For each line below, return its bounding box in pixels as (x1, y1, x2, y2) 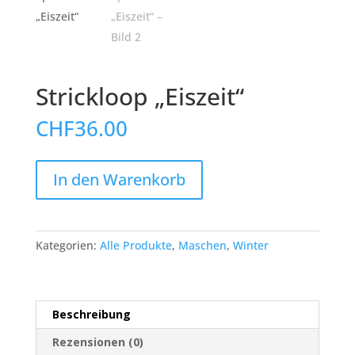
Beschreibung (52, 306, 131, 322)
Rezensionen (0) (52, 334, 143, 349)
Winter (232, 237, 269, 253)
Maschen (177, 237, 227, 253)
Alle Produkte (99, 237, 172, 253)
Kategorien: (35, 237, 100, 253)
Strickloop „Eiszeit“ (35, 79, 244, 113)
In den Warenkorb (52, 168, 185, 190)
